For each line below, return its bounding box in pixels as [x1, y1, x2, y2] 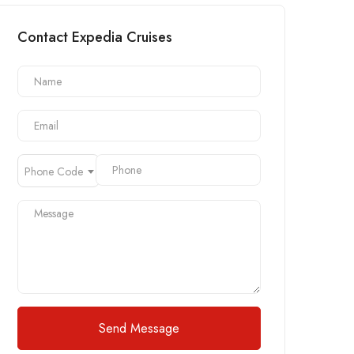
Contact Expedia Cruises [17, 27, 172, 47]
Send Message [99, 318, 179, 337]
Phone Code [24, 164, 83, 179]
